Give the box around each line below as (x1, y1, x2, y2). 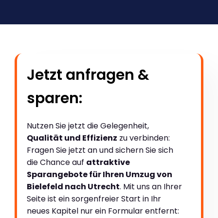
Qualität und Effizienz (27, 132, 117, 144)
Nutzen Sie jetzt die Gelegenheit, (27, 120, 149, 132)
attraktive (86, 157, 130, 168)
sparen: (27, 88, 82, 109)
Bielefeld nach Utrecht (27, 181, 120, 193)
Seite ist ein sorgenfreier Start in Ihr (27, 193, 161, 205)
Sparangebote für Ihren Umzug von (27, 169, 172, 181)
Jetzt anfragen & (27, 65, 149, 86)
